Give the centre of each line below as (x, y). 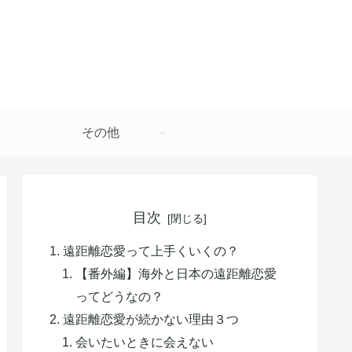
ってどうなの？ (120, 297)
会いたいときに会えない (145, 342)
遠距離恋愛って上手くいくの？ (151, 251)
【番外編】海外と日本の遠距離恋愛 (176, 274)
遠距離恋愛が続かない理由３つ (151, 319)
